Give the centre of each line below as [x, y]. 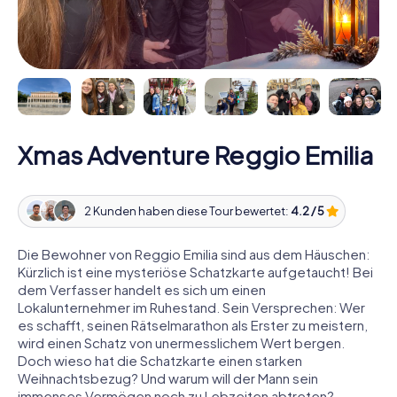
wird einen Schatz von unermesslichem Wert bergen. [181, 342]
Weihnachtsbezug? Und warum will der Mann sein [168, 378]
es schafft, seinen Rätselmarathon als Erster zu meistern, [193, 324]
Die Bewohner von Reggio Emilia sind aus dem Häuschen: [194, 253]
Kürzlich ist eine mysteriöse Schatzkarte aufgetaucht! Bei [195, 271]
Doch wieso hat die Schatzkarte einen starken [160, 360]
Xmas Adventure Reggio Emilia [195, 154]
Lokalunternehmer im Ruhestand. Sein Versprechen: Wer [191, 307]
